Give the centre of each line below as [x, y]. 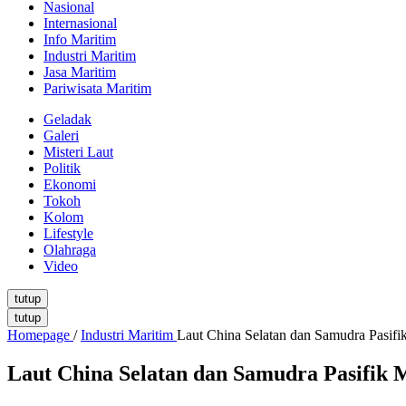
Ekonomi [70, 185]
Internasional [80, 24]
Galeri [61, 136]
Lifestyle [68, 234]
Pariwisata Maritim [97, 89]
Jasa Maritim [80, 72]
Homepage [39, 335]
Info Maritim [80, 40]
